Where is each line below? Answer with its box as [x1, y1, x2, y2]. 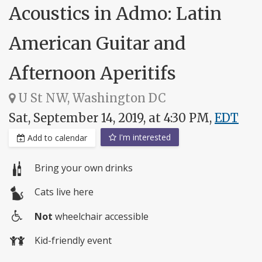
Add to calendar [25, 132, 87, 144]
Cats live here [35, 185, 94, 199]
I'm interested [116, 132, 171, 143]
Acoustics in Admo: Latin [9, 2, 222, 25]
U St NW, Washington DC [15, 91, 166, 106]
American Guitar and [9, 32, 186, 55]
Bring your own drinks [35, 161, 133, 175]
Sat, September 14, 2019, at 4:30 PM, [9, 111, 215, 126]
